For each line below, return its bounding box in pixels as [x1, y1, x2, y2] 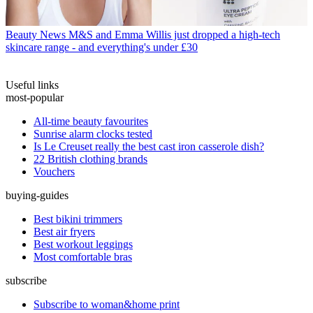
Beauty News [6, 29, 66, 41]
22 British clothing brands [34, 153, 147, 166]
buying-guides [6, 189, 68, 202]
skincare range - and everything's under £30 [6, 41, 198, 54]
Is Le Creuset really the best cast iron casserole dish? [34, 140, 264, 153]
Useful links [6, 79, 59, 92]
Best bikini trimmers [34, 213, 122, 226]
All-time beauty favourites [34, 115, 148, 128]
